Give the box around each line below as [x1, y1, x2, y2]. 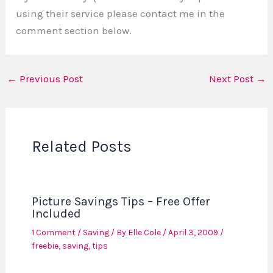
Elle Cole [127, 227, 163, 238]
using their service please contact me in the [16, 7, 225, 19]
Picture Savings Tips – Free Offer [31, 194, 210, 209]
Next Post [208, 73, 256, 85]
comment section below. [16, 24, 132, 37]
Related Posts [31, 136, 132, 156]
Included [31, 207, 81, 221]
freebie [31, 241, 58, 252]
